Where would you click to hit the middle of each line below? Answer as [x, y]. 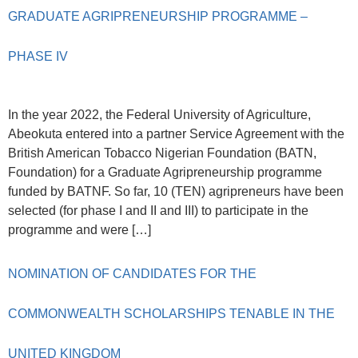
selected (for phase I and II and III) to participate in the [158, 210]
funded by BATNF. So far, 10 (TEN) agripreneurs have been [176, 191]
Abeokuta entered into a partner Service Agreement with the [176, 133]
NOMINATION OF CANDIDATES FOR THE [132, 274]
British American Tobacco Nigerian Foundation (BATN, [162, 153]
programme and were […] [80, 229]
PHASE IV [38, 56]
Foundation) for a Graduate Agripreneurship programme [165, 172]
